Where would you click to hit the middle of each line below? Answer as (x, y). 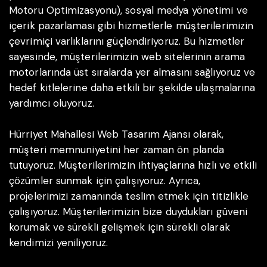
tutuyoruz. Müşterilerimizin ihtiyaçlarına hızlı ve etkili (133, 165)
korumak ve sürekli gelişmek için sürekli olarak (119, 227)
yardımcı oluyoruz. (52, 103)
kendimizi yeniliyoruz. (59, 242)
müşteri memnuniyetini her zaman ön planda (117, 149)
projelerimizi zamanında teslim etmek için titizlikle (129, 196)
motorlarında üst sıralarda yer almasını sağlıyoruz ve (132, 72)
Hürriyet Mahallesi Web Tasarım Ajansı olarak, (117, 134)
